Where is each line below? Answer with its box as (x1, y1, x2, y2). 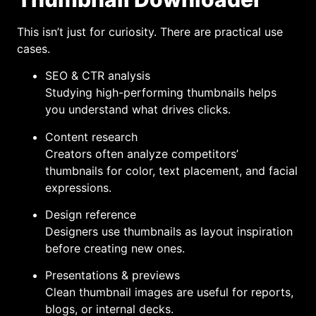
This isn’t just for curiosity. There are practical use (17, 24, 283, 39)
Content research (45, 129, 138, 144)
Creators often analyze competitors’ (45, 146, 238, 161)
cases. (17, 41, 50, 56)
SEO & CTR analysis (45, 68, 150, 83)
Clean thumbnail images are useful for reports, (45, 285, 293, 300)
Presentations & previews (45, 268, 180, 283)
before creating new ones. (45, 241, 185, 255)
